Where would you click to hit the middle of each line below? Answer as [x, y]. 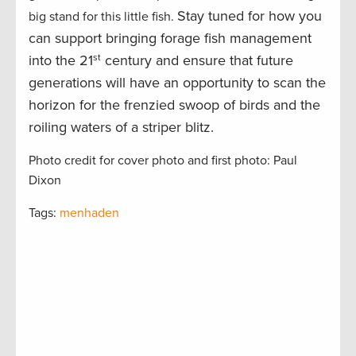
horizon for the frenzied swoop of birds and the [174, 105]
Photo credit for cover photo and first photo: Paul [163, 161]
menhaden [89, 213]
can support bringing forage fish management [170, 39]
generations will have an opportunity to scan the [177, 83]
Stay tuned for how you [250, 16]
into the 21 [61, 61]
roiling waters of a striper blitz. [121, 128]
